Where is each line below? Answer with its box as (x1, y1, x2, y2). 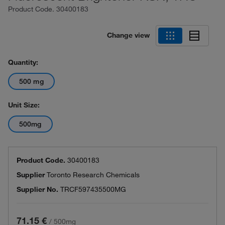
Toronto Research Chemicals (47, 170, 140, 179)
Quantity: (8, 58, 38, 67)
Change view (107, 30, 150, 40)
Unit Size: (8, 100, 40, 109)
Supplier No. (17, 185, 58, 194)
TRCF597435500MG (60, 185, 126, 194)
